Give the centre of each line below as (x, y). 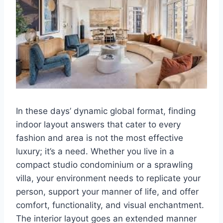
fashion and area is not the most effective (100, 138)
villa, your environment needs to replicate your (108, 178)
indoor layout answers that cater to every (98, 125)
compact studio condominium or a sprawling (104, 165)
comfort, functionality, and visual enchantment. (110, 205)
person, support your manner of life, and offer (107, 192)
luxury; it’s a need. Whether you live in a (95, 152)
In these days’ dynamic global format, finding (106, 111)
